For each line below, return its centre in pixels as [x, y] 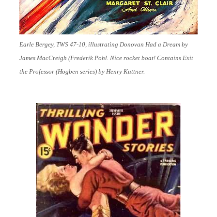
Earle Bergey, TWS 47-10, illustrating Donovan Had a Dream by [104, 44]
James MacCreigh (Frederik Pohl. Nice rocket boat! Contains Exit [106, 58]
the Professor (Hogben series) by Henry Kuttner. [82, 71]
